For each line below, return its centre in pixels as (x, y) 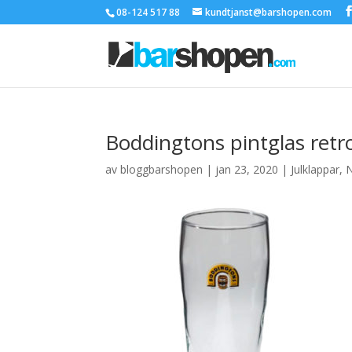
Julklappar (315, 169)
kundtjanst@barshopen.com (269, 12)
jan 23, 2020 (247, 169)
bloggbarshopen (162, 169)
